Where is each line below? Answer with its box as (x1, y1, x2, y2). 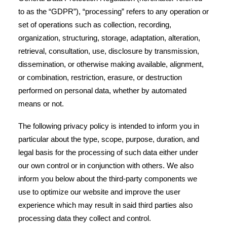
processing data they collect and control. (18, 214, 151, 222)
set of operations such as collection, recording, (18, 20, 171, 29)
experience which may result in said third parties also (18, 201, 193, 209)
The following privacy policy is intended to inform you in (18, 122, 199, 130)
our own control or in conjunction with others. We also (18, 161, 194, 170)
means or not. (18, 99, 64, 108)
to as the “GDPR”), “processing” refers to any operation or (18, 7, 209, 16)
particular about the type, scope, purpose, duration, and (18, 135, 199, 143)
